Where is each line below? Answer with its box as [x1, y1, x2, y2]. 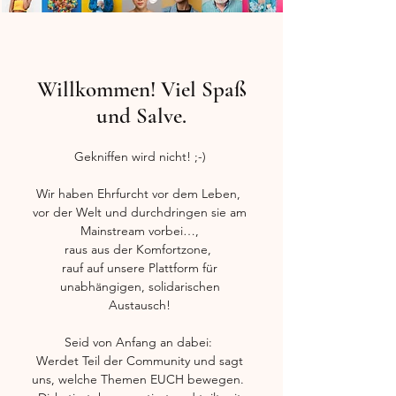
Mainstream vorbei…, [80, 223, 199, 239]
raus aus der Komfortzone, [65, 241, 215, 257]
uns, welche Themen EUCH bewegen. [32, 371, 247, 387]
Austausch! [109, 297, 171, 313]
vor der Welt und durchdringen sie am [33, 204, 247, 220]
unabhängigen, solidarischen [59, 278, 220, 294]
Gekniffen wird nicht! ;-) [73, 148, 206, 164]
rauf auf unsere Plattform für [62, 260, 217, 276]
